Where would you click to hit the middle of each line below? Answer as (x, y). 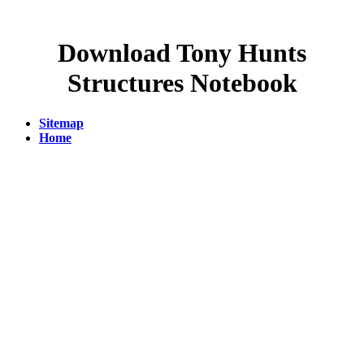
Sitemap (61, 123)
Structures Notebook (182, 83)
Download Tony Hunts (182, 53)
